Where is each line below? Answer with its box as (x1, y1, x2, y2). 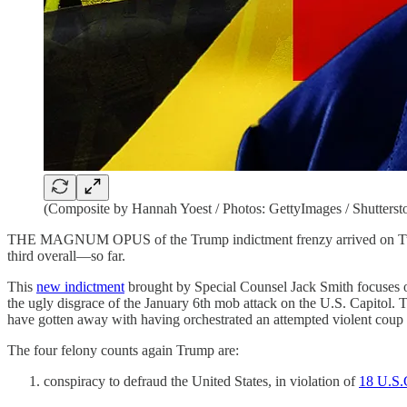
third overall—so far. (7, 248, 125, 263)
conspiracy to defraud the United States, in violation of (44, 373, 359, 389)
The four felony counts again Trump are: (7, 342, 239, 358)
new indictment (36, 279, 124, 294)
